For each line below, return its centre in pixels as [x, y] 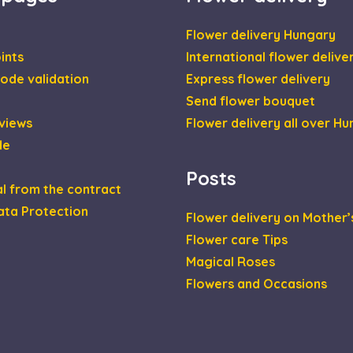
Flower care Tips [237, 239]
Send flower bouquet [251, 100]
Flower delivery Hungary [261, 34]
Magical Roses [230, 261]
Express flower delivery [258, 78]
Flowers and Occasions [256, 283]
